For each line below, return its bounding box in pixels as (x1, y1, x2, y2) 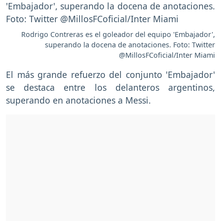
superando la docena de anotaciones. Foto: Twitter (45, 39, 215, 49)
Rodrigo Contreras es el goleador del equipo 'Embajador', (21, 29, 215, 39)
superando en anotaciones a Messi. (6, 94, 151, 106)
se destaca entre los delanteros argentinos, (6, 81, 215, 93)
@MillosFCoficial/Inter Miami (119, 50, 215, 60)
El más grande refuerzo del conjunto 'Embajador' (6, 68, 215, 80)
